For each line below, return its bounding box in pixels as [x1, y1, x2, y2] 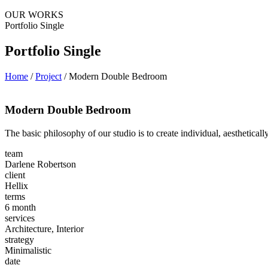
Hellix [5, 181, 28, 191]
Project [35, 71, 62, 81]
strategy [5, 234, 34, 245]
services [5, 213, 35, 224]
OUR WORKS [5, 9, 63, 20]
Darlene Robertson [5, 159, 76, 170]
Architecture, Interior [5, 224, 84, 234]
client [5, 170, 25, 181]
